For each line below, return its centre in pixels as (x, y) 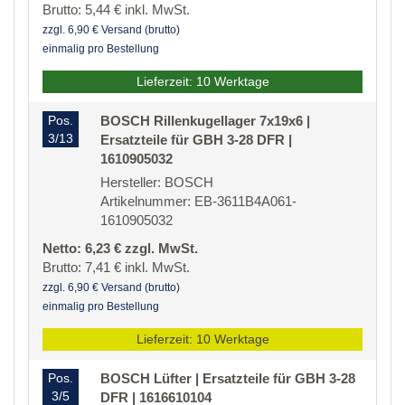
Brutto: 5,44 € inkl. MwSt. (116, 10)
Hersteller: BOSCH (157, 183)
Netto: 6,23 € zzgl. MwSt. (120, 249)
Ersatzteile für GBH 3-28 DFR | (196, 140)
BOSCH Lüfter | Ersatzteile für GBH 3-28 (228, 379)
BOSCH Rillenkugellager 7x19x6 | (205, 121)
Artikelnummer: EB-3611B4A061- (198, 202)
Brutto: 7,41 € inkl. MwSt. (116, 268)
